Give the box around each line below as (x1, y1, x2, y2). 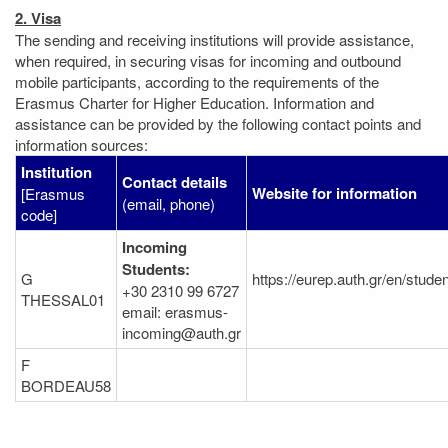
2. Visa (15, 7, 61, 29)
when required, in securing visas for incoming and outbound (15, 50, 401, 71)
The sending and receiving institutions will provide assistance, (15, 29, 414, 50)
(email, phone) (122, 193, 215, 214)
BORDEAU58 (21, 375, 111, 396)
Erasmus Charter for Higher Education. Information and (15, 92, 374, 113)
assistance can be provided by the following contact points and (15, 113, 421, 134)
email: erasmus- (122, 301, 228, 322)
